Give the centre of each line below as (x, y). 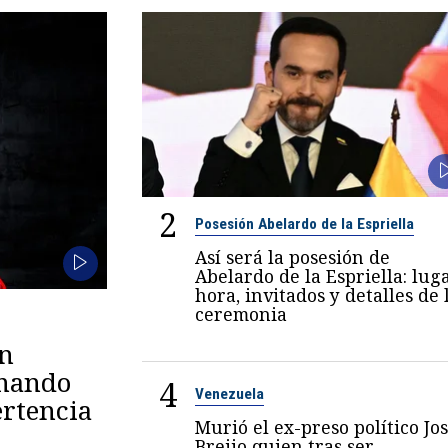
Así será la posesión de (292, 257)
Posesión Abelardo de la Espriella (304, 224)
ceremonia (240, 314)
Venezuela (229, 394)
